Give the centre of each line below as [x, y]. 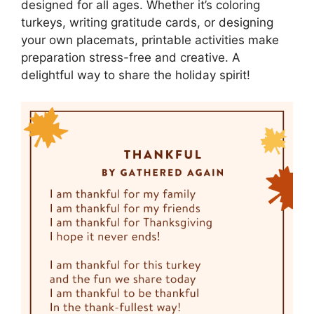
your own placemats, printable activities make [150, 40]
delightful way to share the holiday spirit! [136, 75]
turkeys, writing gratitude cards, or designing [147, 22]
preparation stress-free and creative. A [131, 57]
